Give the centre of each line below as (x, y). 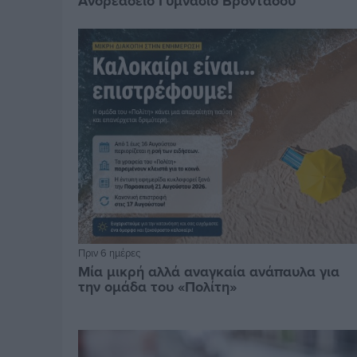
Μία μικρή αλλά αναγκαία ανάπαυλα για (209, 271)
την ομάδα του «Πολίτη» (158, 286)
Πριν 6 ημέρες (110, 252)
